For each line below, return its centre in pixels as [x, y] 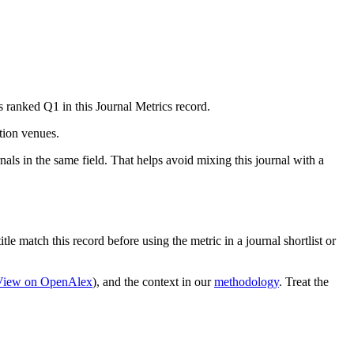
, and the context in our [154, 282]
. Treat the [304, 282]
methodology [247, 282]
